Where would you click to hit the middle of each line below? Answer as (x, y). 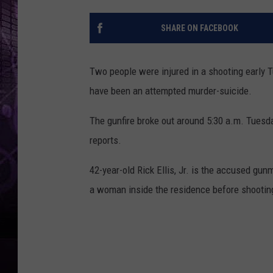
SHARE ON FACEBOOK (199, 28)
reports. (105, 140)
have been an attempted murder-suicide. (171, 91)
